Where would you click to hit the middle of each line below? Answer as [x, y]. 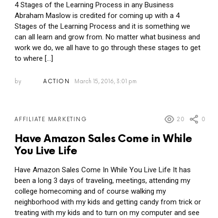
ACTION [57, 82]
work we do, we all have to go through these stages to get [108, 47]
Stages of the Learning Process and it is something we [102, 26]
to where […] [34, 58]
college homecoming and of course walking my [90, 191]
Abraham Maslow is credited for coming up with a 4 [97, 15]
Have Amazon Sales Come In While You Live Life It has [103, 170]
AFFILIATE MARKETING [51, 120]
